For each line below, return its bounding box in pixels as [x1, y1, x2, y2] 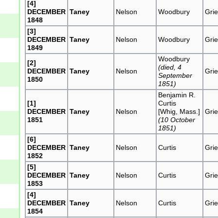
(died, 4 [158, 63, 182, 71]
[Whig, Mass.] [158, 107, 200, 115]
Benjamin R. [158, 91, 196, 99]
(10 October [158, 115, 196, 124]
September [158, 71, 193, 79]
